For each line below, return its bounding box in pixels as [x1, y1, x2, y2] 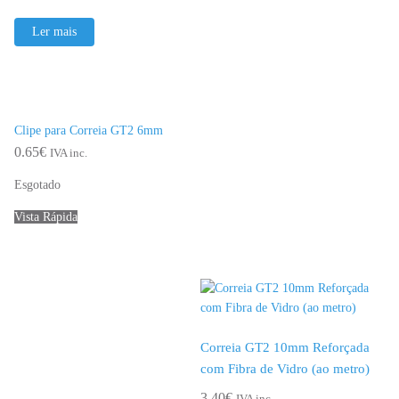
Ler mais [32, 25, 77, 38]
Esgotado [14, 178, 61, 191]
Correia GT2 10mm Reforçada [199, 340, 370, 355]
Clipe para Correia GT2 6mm [14, 124, 163, 137]
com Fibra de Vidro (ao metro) [199, 362, 370, 377]
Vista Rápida [14, 210, 77, 224]
